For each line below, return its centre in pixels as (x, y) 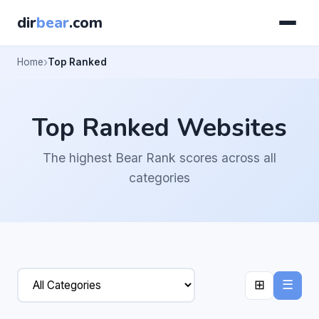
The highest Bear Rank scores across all (159, 158)
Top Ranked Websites (159, 128)
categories (159, 178)
